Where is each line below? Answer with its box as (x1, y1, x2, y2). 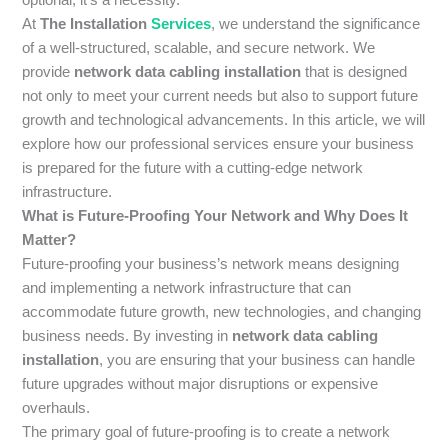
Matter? (22, 231, 77, 248)
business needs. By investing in (22, 327, 233, 344)
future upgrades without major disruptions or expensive (22, 375, 379, 392)
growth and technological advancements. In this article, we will (22, 111, 426, 128)
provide (22, 63, 75, 80)
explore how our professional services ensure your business (22, 135, 415, 152)
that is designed (301, 63, 408, 80)
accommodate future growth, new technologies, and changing (22, 303, 422, 320)
